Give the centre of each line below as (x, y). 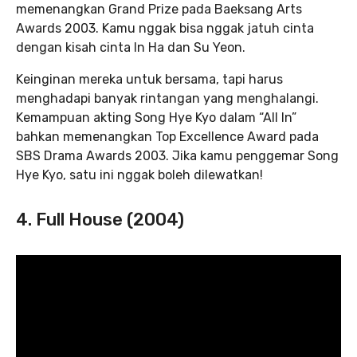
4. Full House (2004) (100, 220)
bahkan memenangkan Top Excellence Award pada (167, 137)
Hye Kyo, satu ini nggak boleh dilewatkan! (139, 175)
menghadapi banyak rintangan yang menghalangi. (167, 98)
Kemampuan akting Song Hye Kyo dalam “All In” (156, 118)
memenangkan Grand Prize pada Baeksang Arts (159, 9)
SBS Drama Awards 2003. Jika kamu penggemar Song (177, 156)
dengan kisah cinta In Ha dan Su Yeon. (131, 47)
